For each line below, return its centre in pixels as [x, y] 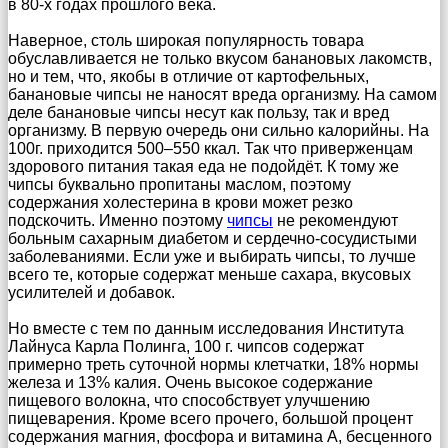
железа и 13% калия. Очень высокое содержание [190, 382]
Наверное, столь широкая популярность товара [186, 40]
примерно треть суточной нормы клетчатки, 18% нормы [213, 364]
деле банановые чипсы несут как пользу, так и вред [198, 112]
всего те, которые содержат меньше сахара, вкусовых [209, 274]
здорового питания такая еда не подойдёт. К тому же [203, 166]
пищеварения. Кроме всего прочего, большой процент [210, 418]
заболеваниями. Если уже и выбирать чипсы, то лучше [212, 256]
